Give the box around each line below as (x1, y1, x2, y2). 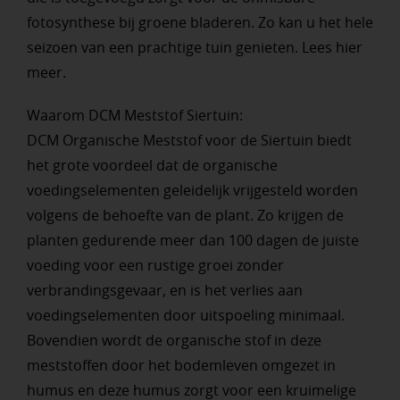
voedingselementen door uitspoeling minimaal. (26, 304, 345, 325)
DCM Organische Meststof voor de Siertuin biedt (26, 129, 352, 150)
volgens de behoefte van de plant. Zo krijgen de (26, 204, 344, 225)
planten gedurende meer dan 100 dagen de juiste (26, 229, 359, 250)
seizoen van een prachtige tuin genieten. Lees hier (26, 37, 362, 57)
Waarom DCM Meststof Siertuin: (26, 104, 243, 125)
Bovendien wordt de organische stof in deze (26, 329, 321, 350)
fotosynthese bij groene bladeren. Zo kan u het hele (26, 12, 373, 32)
